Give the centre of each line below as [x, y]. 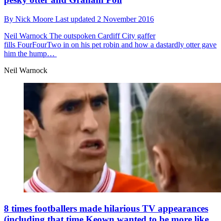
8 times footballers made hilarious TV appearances [106, 209]
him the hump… [30, 53]
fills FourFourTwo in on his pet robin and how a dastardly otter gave [110, 44]
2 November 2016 [126, 19]
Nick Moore [35, 19]
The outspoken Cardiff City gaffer [101, 36]
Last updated [76, 19]
